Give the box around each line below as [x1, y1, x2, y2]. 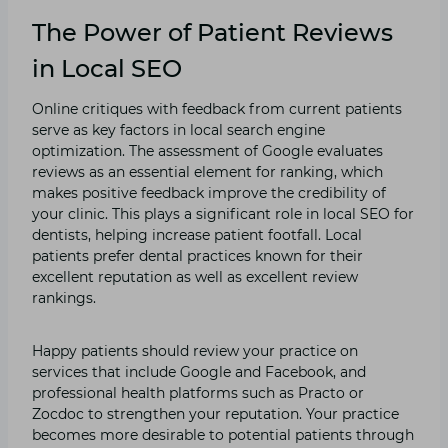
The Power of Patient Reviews [32, 17, 393, 47]
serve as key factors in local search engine [32, 120, 325, 139]
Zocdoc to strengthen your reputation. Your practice [32, 404, 399, 423]
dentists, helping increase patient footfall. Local [32, 225, 362, 244]
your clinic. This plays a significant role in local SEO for [32, 204, 414, 223]
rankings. [32, 288, 100, 307]
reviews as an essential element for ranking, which [32, 162, 383, 181]
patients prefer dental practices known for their [32, 246, 363, 265]
